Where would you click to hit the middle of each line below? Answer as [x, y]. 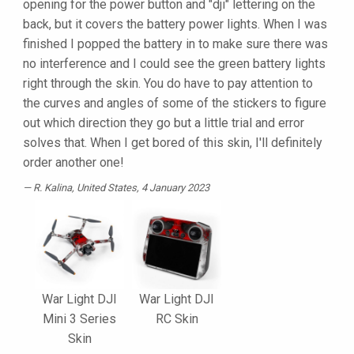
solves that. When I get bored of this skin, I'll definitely [173, 143]
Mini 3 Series [79, 319]
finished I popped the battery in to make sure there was [175, 44]
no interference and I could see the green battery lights [174, 64]
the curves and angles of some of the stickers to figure [175, 104]
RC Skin [177, 319]
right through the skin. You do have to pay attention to [168, 84]
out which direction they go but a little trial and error [164, 123]
